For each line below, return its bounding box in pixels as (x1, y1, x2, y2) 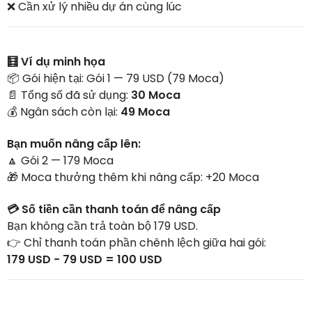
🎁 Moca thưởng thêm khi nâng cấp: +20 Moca (7, 169, 259, 185)
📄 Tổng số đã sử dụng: (7, 87, 131, 103)
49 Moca (120, 104, 170, 120)
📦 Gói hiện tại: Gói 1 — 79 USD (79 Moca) (7, 70, 224, 86)
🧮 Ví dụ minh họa (7, 54, 105, 70)
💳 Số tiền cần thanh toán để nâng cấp (7, 201, 221, 217)
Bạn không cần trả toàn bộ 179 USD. (7, 218, 198, 234)
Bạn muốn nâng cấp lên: (7, 136, 141, 152)
